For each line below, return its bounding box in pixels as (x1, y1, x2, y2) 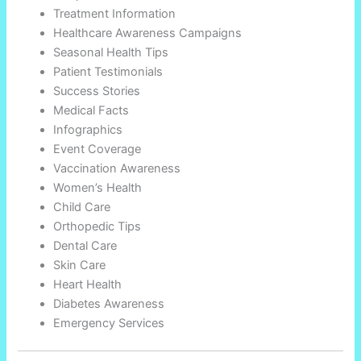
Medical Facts (53, 102, 130, 118)
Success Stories (53, 83, 141, 98)
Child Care (53, 199, 111, 214)
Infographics (53, 122, 123, 137)
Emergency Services (53, 315, 165, 330)
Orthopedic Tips (53, 218, 142, 234)
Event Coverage (53, 141, 142, 156)
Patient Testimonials (53, 64, 164, 79)
